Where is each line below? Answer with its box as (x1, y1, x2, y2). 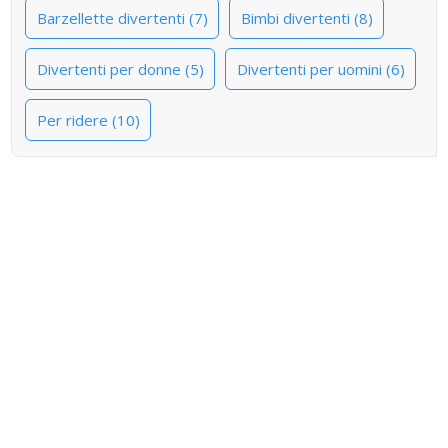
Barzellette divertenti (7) (36, 7, 208, 28)
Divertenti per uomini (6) (236, 58, 405, 79)
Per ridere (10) (36, 109, 140, 130)
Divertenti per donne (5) (36, 58, 204, 79)
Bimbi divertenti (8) (240, 7, 373, 28)
